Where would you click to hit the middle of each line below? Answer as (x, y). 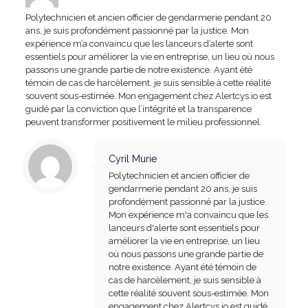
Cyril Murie (133, 158)
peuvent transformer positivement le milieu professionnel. (143, 122)
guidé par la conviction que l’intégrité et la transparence (138, 109)
